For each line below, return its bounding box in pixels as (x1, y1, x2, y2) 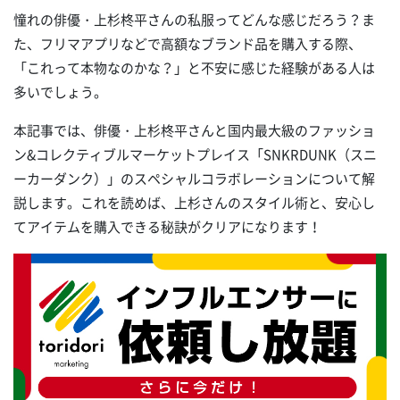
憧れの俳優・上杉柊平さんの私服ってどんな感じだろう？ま (13, 10, 375, 30)
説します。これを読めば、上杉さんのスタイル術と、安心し (13, 193, 375, 213)
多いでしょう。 (13, 82, 107, 103)
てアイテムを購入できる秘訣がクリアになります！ (13, 217, 321, 237)
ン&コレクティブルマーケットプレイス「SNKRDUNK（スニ (13, 145, 377, 165)
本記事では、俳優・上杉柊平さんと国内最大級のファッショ (13, 121, 375, 141)
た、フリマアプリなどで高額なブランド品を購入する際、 (13, 34, 362, 54)
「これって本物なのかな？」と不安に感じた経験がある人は (13, 58, 375, 79)
